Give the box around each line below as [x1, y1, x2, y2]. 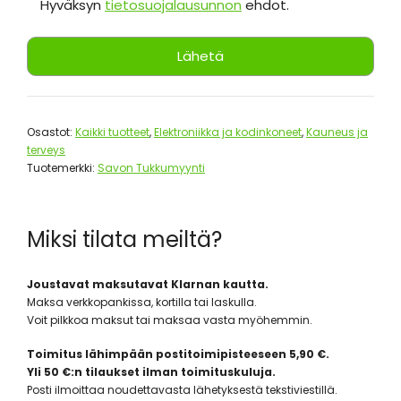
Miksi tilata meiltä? [27, 225, 222, 254]
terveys [27, 142, 65, 158]
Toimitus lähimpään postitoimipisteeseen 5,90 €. [27, 346, 329, 362]
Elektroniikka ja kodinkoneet [154, 124, 302, 140]
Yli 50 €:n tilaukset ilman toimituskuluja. [27, 364, 276, 380]
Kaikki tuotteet [75, 124, 149, 140]
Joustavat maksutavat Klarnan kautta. [27, 277, 269, 292]
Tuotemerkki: [27, 160, 98, 175]
